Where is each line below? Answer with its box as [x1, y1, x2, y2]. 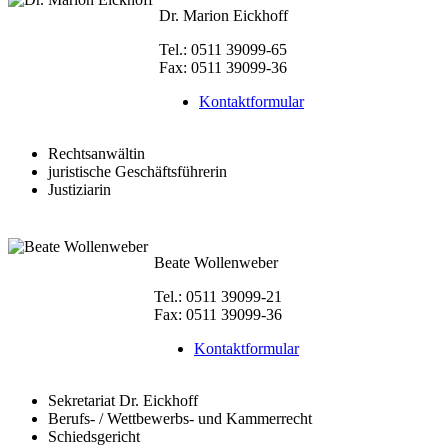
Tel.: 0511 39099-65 [159, 41, 287, 59]
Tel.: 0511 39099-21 [154, 287, 282, 305]
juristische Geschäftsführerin [48, 163, 227, 181]
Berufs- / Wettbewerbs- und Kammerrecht [48, 409, 312, 427]
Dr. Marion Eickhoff [159, 7, 288, 25]
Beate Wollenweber [154, 253, 278, 271]
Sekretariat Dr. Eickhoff [48, 391, 198, 409]
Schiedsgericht [48, 427, 140, 445]
